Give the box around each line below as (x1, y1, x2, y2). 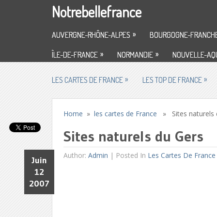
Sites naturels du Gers (63, 127, 204, 145)
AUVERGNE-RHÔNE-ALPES (52, 30, 130, 40)
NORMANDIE (117, 50, 153, 60)
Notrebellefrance (52, 2, 141, 21)
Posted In (116, 151, 148, 160)
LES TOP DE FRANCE (142, 75, 202, 85)
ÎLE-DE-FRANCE (52, 50, 98, 60)
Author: (63, 151, 89, 160)
